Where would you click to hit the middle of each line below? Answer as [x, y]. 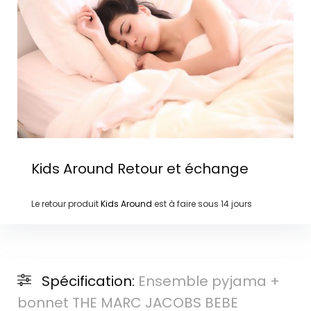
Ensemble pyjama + [209, 281]
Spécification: [90, 281]
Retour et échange [181, 168]
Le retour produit [66, 203]
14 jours [236, 203]
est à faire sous [186, 203]
